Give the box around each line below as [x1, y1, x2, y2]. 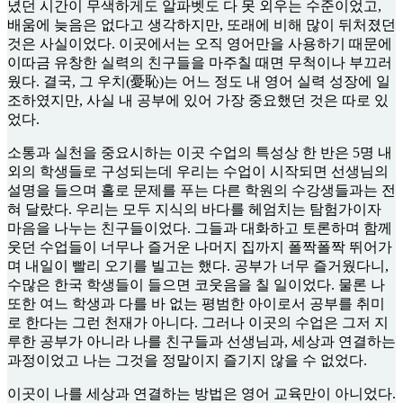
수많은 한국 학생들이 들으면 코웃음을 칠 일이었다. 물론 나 [7, 277, 385, 293]
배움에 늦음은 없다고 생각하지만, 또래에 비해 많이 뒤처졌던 [7, 17, 396, 33]
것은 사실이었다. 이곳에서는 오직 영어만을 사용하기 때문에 [7, 36, 392, 52]
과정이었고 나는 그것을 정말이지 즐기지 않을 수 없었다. [7, 353, 367, 369]
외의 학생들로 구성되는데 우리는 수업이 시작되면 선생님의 [7, 164, 389, 180]
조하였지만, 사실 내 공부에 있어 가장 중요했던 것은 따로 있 [7, 93, 389, 109]
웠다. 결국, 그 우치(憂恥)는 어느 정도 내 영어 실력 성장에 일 [7, 74, 390, 90]
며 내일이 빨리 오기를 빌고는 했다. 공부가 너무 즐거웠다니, [7, 258, 389, 274]
